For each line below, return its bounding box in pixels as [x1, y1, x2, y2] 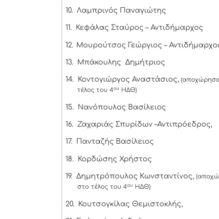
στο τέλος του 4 [77, 183, 127, 191]
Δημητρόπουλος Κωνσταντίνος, [76, 172, 196, 180]
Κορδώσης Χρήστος [77, 154, 152, 163]
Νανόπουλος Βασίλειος [77, 103, 166, 111]
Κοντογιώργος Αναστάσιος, [77, 75, 179, 84]
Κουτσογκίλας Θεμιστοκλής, [78, 199, 183, 208]
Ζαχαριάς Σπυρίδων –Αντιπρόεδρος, [77, 120, 212, 129]
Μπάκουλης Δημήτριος [77, 58, 165, 66]
